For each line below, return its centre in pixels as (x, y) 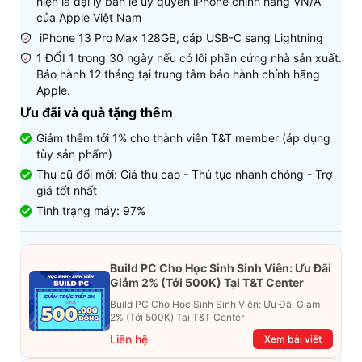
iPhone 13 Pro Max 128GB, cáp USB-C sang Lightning (180, 38)
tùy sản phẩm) (74, 154)
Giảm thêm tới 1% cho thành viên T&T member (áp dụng (183, 138)
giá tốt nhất (67, 190)
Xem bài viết (293, 339)
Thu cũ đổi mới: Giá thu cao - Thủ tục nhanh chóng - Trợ (184, 174)
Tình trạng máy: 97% (91, 210)
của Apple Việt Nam (89, 17)
